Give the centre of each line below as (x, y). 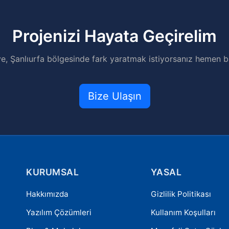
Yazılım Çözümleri (59, 212)
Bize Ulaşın (114, 96)
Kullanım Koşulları (183, 212)
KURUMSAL (53, 172)
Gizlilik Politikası (181, 194)
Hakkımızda (48, 194)
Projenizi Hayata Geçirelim (114, 36)
